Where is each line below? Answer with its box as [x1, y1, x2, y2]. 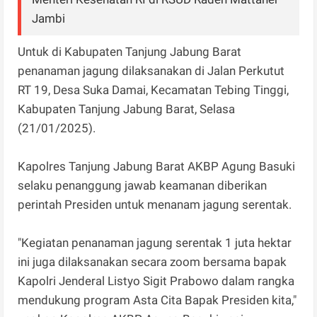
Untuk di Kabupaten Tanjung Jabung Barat [18, 44, 242, 59]
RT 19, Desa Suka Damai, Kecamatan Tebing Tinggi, [18, 82, 289, 97]
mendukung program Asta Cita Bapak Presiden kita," [18, 292, 297, 307]
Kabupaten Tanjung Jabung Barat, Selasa [18, 101, 236, 116]
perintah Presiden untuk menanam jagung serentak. [18, 197, 292, 212]
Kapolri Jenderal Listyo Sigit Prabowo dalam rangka [18, 273, 295, 288]
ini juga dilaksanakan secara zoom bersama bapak [18, 254, 287, 269]
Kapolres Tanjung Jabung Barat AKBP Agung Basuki [18, 158, 296, 173]
